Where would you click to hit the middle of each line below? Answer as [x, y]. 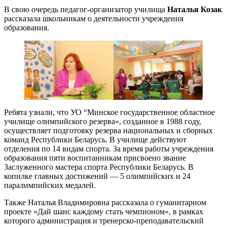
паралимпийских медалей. [50, 185]
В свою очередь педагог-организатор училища [86, 9]
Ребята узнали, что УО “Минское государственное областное [109, 112]
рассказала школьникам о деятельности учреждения [94, 18]
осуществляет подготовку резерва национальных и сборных [108, 130]
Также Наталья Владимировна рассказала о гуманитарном [105, 202]
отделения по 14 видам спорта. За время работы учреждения [109, 148]
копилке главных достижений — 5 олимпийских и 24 [97, 176]
